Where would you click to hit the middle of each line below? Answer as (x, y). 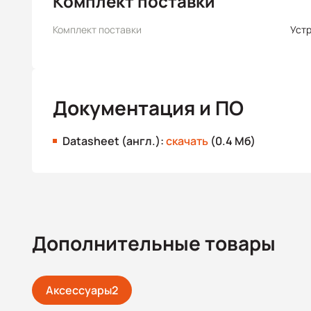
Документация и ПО (148, 108)
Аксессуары (79, 290)
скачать (187, 141)
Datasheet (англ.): (114, 141)
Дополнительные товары (154, 243)
